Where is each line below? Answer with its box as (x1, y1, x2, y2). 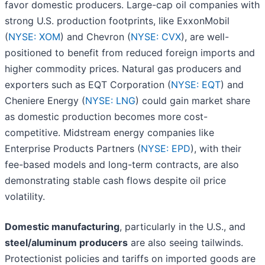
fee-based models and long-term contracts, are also (5, 159, 239, 171)
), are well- (181, 31, 229, 43)
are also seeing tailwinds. (128, 237, 243, 249)
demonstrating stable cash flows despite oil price (5, 174, 226, 187)
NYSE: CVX (131, 31, 181, 43)
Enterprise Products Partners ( (5, 143, 141, 155)
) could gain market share (135, 95, 250, 107)
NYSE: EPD (141, 143, 190, 155)
